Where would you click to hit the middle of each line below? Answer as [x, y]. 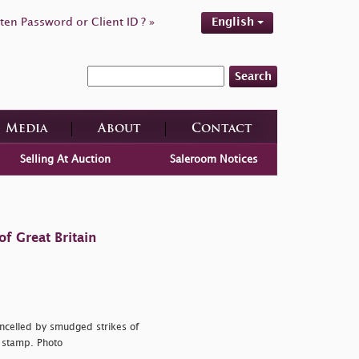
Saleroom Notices [214, 159]
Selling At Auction [65, 159]
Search [253, 76]
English [234, 22]
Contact [222, 129]
